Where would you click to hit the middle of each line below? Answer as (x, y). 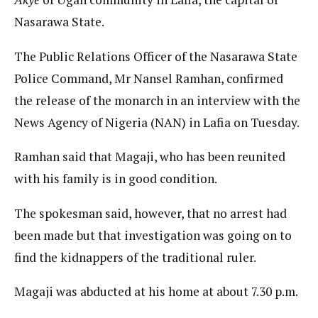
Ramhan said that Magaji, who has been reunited (150, 157)
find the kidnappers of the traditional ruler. (135, 257)
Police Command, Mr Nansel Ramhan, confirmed (149, 78)
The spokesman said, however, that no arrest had (150, 213)
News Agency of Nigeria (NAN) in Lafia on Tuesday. (157, 122)
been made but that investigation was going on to (153, 235)
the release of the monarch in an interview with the (157, 100)
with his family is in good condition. (116, 179)
